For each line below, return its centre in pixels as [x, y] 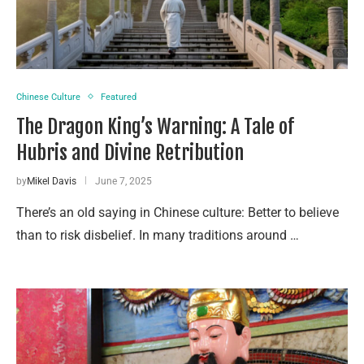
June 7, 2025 [123, 181]
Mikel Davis [52, 181]
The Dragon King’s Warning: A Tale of [155, 126]
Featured [119, 97]
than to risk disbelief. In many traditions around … [158, 235]
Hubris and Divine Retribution [130, 152]
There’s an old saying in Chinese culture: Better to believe [178, 212]
